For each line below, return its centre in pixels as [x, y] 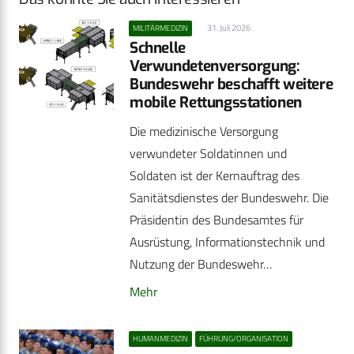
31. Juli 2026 [228, 28]
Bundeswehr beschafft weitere [232, 85]
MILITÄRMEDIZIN [161, 28]
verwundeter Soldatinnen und [208, 154]
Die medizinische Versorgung [204, 132]
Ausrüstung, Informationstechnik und [227, 242]
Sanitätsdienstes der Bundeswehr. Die [229, 198]
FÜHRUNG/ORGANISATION [244, 339]
